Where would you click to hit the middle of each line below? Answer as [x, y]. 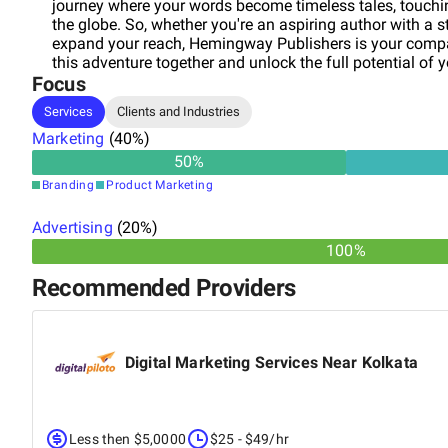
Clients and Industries [178, 111]
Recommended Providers [164, 287]
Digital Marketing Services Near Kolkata [271, 362]
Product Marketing [160, 184]
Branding [68, 184]
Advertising [72, 227]
